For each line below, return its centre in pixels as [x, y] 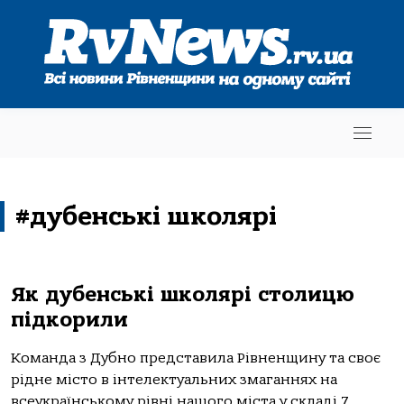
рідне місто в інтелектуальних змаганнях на [174, 380]
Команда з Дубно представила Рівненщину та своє [196, 358]
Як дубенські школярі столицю [183, 294]
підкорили [69, 320]
